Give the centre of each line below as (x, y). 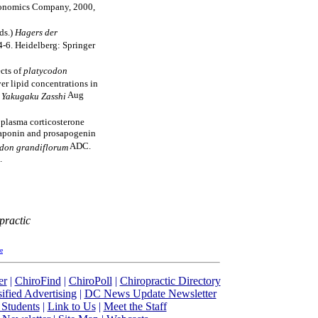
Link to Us (71, 306)
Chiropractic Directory (170, 281)
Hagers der (36, 32)
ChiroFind (38, 281)
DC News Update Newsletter (150, 294)
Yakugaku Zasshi (34, 96)
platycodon (45, 70)
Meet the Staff (135, 306)
